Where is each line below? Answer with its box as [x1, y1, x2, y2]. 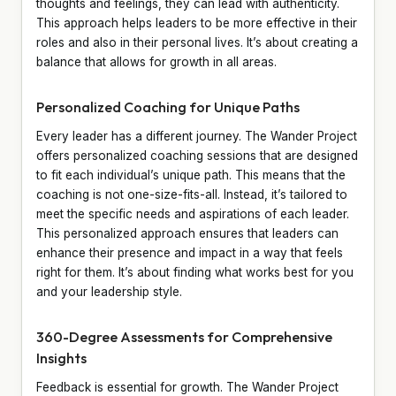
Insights [36, 348, 87, 367]
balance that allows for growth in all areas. [36, 54, 277, 69]
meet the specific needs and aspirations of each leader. [36, 206, 349, 221]
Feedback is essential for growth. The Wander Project [36, 379, 339, 394]
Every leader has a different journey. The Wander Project [36, 128, 357, 143]
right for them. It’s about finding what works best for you [36, 264, 354, 279]
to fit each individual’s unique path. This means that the [36, 167, 346, 182]
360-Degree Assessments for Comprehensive [36, 327, 332, 346]
